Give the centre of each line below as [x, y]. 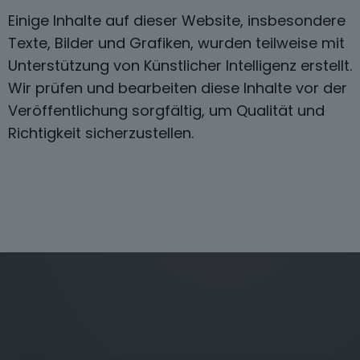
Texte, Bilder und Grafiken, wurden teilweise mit [176, 43]
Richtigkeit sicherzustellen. [101, 133]
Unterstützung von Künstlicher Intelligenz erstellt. [180, 65]
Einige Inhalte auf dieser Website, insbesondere [177, 20]
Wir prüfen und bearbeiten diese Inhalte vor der [178, 88]
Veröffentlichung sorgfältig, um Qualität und [166, 110]
